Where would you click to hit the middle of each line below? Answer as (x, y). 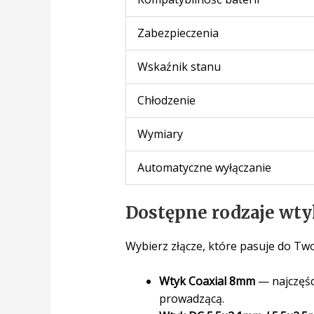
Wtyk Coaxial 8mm (207, 281)
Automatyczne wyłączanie (204, 167)
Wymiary (160, 134)
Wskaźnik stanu (179, 66)
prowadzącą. (191, 299)
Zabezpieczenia (178, 33)
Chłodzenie (166, 100)
